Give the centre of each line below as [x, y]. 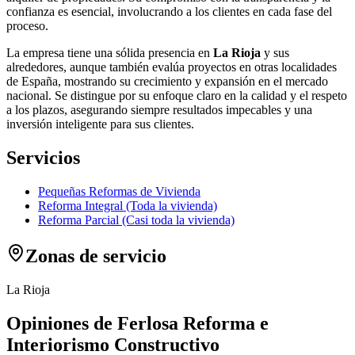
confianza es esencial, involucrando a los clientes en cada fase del [169, 12]
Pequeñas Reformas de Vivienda [119, 191]
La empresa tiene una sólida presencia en [110, 53]
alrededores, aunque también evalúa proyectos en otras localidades [172, 67]
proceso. [27, 26]
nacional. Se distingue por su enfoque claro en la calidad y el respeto [177, 96]
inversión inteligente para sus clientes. [100, 124]
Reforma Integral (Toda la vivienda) [128, 205]
